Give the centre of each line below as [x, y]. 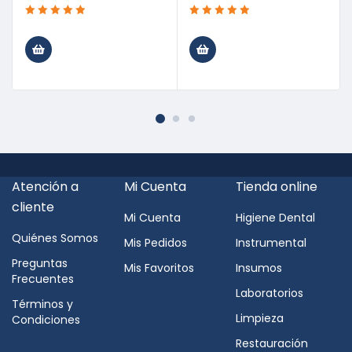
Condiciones [46, 320]
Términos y [42, 304]
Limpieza [260, 318]
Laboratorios [270, 293]
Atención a [45, 187]
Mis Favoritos [159, 268]
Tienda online [277, 187]
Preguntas [40, 263]
